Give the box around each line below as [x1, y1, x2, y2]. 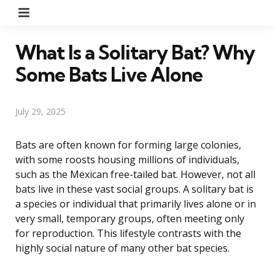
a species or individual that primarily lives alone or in [15, 196, 256, 211]
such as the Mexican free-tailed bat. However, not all [15, 167, 255, 181]
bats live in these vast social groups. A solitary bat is [15, 182, 254, 196]
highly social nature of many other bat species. [15, 241, 230, 255]
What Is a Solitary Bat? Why [15, 39, 255, 64]
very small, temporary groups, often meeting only [15, 211, 244, 225]
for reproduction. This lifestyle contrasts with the [15, 226, 241, 240]
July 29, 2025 [15, 105, 66, 117]
